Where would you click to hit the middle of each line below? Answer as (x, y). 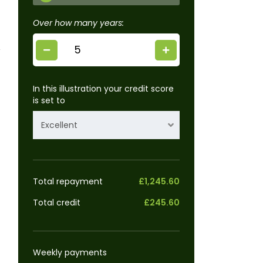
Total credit (57, 203)
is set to (49, 101)
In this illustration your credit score (103, 89)
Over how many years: (78, 23)
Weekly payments (70, 253)
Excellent (59, 125)
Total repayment (68, 182)
